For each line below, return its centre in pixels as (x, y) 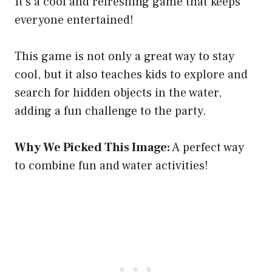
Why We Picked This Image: (92, 148)
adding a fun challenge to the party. (110, 111)
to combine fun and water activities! (111, 166)
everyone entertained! (74, 20)
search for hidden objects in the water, (118, 93)
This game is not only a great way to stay (124, 57)
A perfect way (207, 148)
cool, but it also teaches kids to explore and (131, 75)
